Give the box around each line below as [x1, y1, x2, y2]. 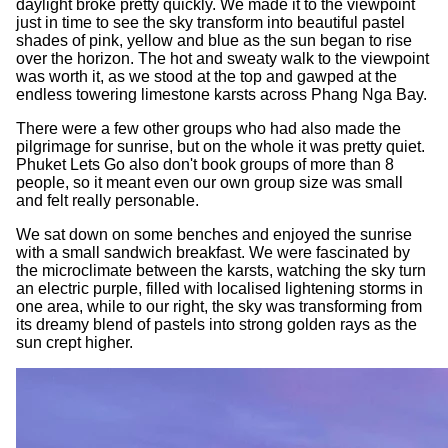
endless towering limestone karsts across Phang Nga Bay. [16, 85, 427, 103]
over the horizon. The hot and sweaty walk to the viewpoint [16, 49, 429, 67]
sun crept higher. [16, 333, 133, 351]
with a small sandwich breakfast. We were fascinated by [16, 243, 410, 261]
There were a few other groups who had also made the [16, 119, 401, 137]
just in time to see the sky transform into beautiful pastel [16, 13, 405, 31]
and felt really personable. [16, 191, 199, 209]
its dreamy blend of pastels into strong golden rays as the [16, 315, 417, 333]
